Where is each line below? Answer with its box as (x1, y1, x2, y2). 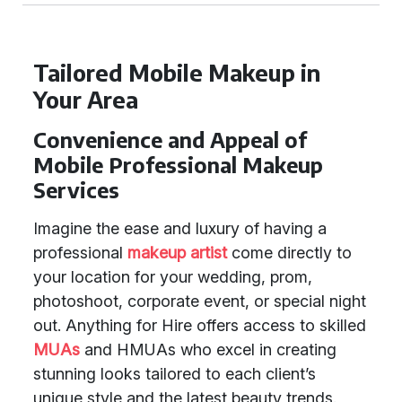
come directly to (227, 243, 352, 262)
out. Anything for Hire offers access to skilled (33, 316, 366, 335)
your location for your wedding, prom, (33, 267, 312, 286)
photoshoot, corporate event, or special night (33, 292, 366, 310)
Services (33, 177, 119, 203)
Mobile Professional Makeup (33, 152, 323, 178)
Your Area (33, 85, 138, 114)
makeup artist (127, 243, 227, 262)
